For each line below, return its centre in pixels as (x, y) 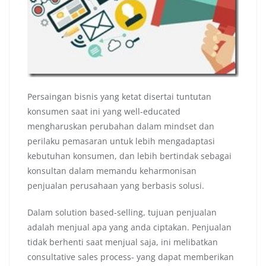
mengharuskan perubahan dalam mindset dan (121, 126)
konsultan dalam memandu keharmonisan (112, 171)
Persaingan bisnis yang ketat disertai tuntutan (119, 97)
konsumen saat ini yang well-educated (104, 112)
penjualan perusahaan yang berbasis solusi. (116, 186)
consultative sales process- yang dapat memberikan (131, 257)
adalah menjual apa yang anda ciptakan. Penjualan (129, 227)
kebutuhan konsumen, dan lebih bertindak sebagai (129, 156)
